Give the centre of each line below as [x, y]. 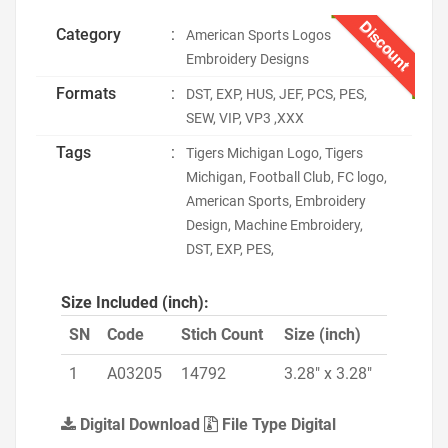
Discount [385, 45]
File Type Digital [277, 424]
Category [88, 34]
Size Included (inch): [135, 302]
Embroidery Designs [247, 59]
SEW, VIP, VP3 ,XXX [245, 118]
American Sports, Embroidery [276, 201]
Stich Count [222, 334]
